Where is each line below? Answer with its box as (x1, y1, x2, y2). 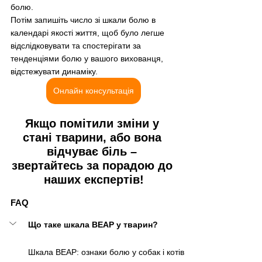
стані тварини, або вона (22, 131, 165, 144)
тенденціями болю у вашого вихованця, (11, 54, 166, 64)
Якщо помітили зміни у (25, 117, 163, 130)
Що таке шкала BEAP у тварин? (28, 220, 158, 230)
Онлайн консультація (53, 86, 134, 96)
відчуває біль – (47, 145, 140, 158)
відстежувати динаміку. (11, 67, 100, 77)
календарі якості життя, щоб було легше (11, 28, 167, 38)
